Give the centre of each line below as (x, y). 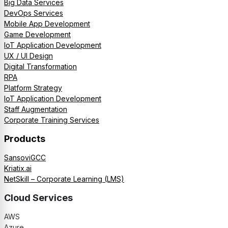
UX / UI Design (28, 56)
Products (25, 139)
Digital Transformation (40, 67)
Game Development (37, 35)
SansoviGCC (25, 158)
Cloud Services (38, 198)
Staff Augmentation (36, 109)
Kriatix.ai (18, 168)
